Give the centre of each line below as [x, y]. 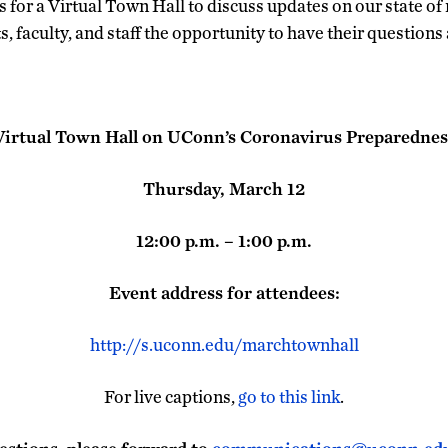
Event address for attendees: [224, 292]
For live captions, [171, 396]
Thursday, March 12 [224, 188]
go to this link [289, 396]
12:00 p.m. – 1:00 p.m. [224, 240]
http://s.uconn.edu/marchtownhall [224, 344]
